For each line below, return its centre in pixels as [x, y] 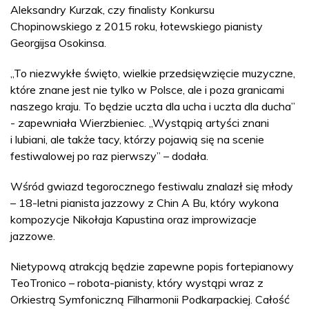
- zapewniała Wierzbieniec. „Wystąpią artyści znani [140, 123]
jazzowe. [33, 236]
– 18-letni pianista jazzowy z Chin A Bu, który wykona [144, 203]
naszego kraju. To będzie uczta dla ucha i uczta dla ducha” [153, 106]
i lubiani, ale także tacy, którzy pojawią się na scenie [137, 139]
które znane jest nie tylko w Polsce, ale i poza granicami [147, 90]
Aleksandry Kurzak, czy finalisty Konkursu [112, 10]
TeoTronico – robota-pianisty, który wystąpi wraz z [137, 283]
